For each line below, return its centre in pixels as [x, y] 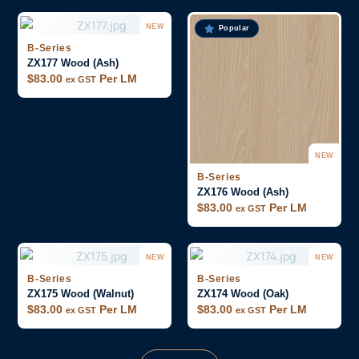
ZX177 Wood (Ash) [73, 63]
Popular [234, 28]
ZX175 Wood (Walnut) [81, 293]
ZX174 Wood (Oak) [243, 293]
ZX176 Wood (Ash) [243, 192]
